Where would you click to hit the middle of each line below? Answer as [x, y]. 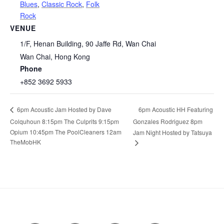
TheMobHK [25, 141]
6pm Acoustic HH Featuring [176, 109]
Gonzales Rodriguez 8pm [168, 121]
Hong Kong [72, 57]
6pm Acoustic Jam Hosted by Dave [63, 109]
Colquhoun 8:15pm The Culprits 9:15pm [64, 121]
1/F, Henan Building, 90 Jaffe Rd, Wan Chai [88, 44]
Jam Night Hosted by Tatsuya [173, 132]
